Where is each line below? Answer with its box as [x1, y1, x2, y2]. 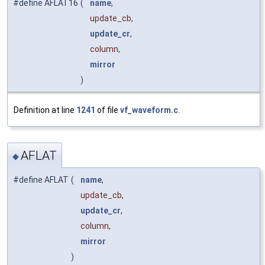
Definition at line [14, 105, 76, 115]
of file [95, 105, 120, 115]
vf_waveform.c [120, 105, 178, 115]
